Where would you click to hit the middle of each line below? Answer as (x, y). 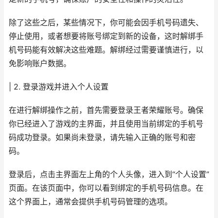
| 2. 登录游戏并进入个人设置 (59, 87)
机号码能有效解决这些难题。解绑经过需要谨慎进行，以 (106, 50)
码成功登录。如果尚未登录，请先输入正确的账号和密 (102, 137)
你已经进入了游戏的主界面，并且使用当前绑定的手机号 (106, 124)
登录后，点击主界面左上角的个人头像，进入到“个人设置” (109, 174)
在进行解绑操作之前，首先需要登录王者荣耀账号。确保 (106, 110)
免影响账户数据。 (40, 64)
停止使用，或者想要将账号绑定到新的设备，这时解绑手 (106, 36)
